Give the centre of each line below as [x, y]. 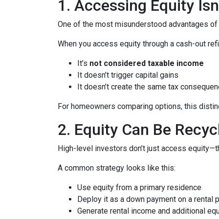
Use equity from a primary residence [139, 187]
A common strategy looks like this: [117, 168]
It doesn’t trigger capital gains [128, 75]
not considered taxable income [147, 63]
